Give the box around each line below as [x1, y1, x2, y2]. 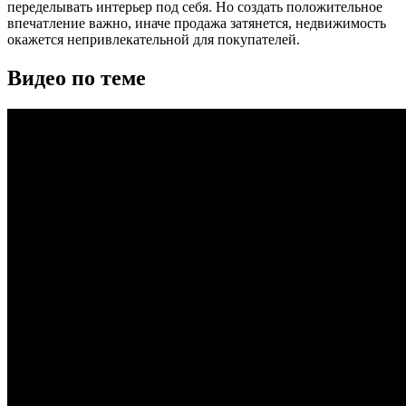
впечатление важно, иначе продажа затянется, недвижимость [7, 14, 386, 31]
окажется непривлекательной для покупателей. [7, 31, 300, 47]
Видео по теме [7, 65, 146, 90]
